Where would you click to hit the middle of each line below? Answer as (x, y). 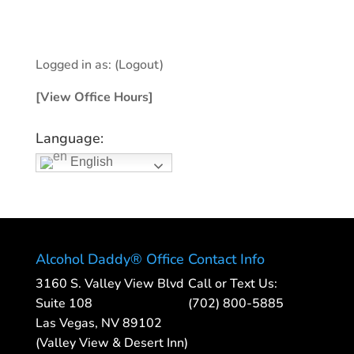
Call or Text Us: (232, 284)
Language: (69, 139)
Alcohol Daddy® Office (109, 260)
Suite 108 (64, 304)
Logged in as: (75, 65)
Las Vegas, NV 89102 (98, 324)
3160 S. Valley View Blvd (109, 284)
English (90, 162)
